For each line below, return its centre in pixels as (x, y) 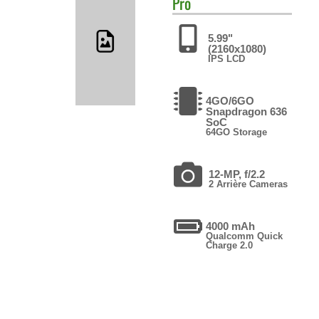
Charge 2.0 (229, 245)
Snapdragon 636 (246, 111)
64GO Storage (236, 132)
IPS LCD (226, 58)
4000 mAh (230, 226)
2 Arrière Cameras (248, 184)
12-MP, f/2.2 (236, 174)
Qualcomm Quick (244, 236)
